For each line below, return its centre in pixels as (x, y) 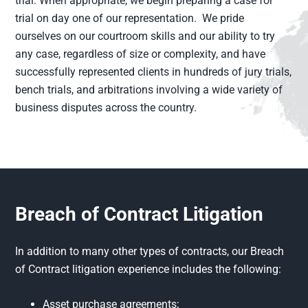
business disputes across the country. (106, 107)
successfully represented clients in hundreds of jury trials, (154, 71)
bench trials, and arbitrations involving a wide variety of (149, 89)
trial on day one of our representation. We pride (130, 18)
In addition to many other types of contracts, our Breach (150, 251)
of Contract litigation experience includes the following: (148, 269)
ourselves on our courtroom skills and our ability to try (145, 36)
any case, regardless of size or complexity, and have (141, 54)
